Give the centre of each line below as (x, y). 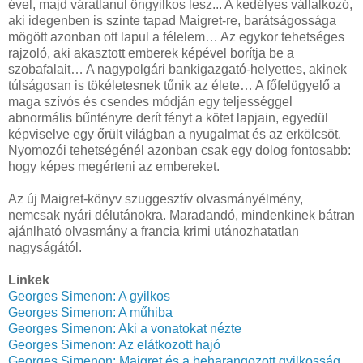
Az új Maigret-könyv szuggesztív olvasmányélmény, (156, 199)
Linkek (29, 280)
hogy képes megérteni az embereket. (114, 166)
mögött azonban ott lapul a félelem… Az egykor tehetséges (176, 36)
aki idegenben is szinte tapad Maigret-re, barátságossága (172, 20)
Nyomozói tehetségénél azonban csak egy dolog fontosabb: (179, 150)
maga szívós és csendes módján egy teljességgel (150, 101)
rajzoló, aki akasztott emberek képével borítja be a (151, 53)
